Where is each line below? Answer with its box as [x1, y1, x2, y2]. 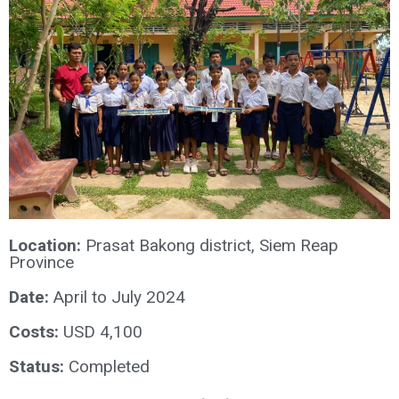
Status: [9, 356, 69, 377]
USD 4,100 [63, 322, 142, 342]
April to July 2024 [53, 287, 185, 307]
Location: [9, 235, 85, 256]
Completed [69, 356, 150, 377]
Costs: [9, 322, 63, 342]
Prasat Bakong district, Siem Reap [85, 235, 338, 256]
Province [9, 252, 74, 273]
